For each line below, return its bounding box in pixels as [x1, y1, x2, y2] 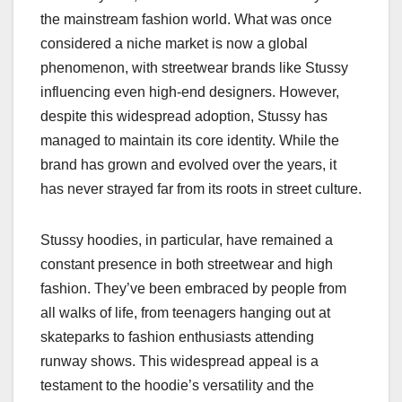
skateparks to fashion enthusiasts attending [40, 329, 314, 345]
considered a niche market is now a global [40, 36, 308, 52]
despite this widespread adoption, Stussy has [40, 109, 328, 125]
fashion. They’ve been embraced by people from [40, 281, 346, 297]
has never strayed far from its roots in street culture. [40, 181, 362, 197]
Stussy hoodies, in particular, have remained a [40, 232, 333, 249]
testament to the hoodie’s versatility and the [40, 378, 314, 394]
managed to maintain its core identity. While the [40, 133, 339, 149]
